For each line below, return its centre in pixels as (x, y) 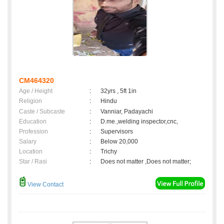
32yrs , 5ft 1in (118, 91)
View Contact (45, 185)
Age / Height (36, 91)
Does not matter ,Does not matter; (146, 162)
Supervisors (117, 132)
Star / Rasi (33, 162)
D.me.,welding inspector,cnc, (139, 122)
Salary (28, 142)
